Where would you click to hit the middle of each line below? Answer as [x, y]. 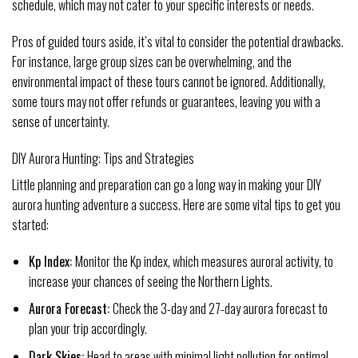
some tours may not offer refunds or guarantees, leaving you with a [166, 102]
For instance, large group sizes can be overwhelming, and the [152, 62]
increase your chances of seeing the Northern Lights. [150, 281]
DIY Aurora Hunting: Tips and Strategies [103, 158]
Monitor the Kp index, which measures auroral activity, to [204, 261]
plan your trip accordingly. [88, 329]
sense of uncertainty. [61, 122]
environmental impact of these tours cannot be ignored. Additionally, [169, 82]
